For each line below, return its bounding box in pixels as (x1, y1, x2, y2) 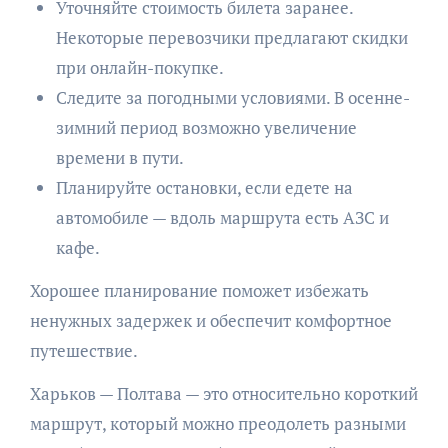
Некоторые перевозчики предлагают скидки (55, 26, 408, 50)
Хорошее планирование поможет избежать (29, 279, 369, 303)
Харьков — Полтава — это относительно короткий (29, 382, 418, 406)
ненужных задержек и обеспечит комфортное (29, 309, 392, 333)
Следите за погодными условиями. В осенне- (55, 86, 410, 110)
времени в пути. (55, 146, 184, 170)
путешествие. (29, 339, 138, 363)
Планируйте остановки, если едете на (55, 176, 353, 200)
